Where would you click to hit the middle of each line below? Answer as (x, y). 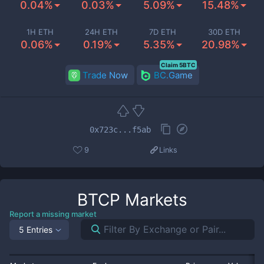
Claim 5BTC (178, 65)
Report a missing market (53, 214)
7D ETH (163, 32)
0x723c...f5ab (120, 129)
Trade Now (105, 75)
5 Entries (36, 229)
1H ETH (40, 32)
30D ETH (224, 32)
